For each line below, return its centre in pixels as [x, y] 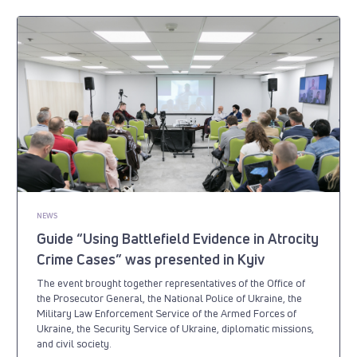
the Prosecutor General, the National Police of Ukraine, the [170, 298]
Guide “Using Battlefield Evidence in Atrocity [178, 238]
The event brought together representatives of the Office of [171, 282]
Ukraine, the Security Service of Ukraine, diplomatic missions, [176, 328]
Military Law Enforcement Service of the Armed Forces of [167, 313]
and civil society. [75, 343]
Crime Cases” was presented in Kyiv [151, 259]
